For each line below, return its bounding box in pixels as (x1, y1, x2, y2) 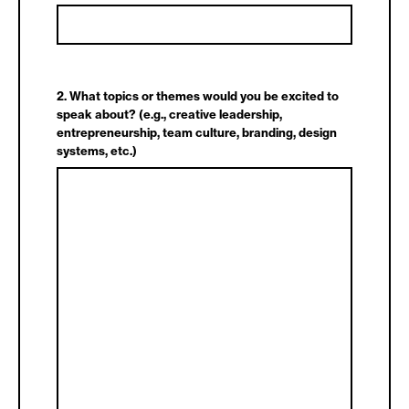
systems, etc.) (57, 143, 137, 158)
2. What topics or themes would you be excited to (57, 89, 339, 103)
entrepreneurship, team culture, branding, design (57, 125, 337, 140)
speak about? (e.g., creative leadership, (57, 107, 282, 121)
